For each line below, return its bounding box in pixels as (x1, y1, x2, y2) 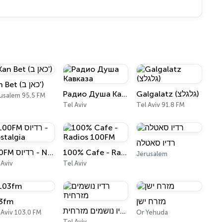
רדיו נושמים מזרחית (119, 206, 126, 216)
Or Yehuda (136, 209, 168, 216)
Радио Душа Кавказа (121, 89, 127, 99)
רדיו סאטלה (136, 138, 176, 148)
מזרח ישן (136, 197, 166, 206)
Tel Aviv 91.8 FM (136, 101, 185, 109)
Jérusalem (136, 150, 168, 158)
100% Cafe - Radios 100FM (120, 148, 127, 157)
